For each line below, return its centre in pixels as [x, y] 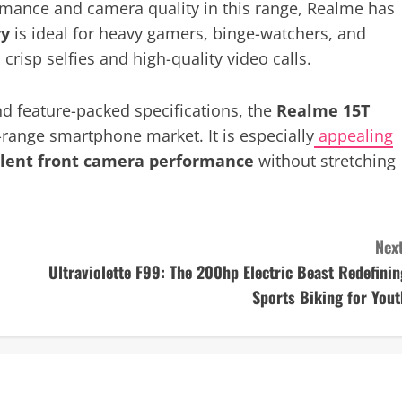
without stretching [325, 161]
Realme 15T [323, 110]
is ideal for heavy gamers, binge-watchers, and [188, 33]
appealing [354, 135]
